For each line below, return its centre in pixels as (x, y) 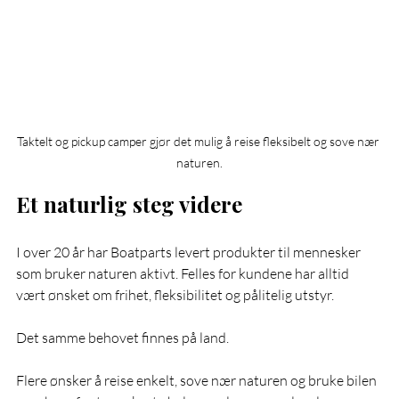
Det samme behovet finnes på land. (122, 337)
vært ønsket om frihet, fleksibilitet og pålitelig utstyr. (175, 294)
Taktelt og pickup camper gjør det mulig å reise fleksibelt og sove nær (199, 141)
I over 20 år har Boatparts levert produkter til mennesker (190, 252)
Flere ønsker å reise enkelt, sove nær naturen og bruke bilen (198, 380)
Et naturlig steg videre (129, 204)
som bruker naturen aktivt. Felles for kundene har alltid (184, 273)
